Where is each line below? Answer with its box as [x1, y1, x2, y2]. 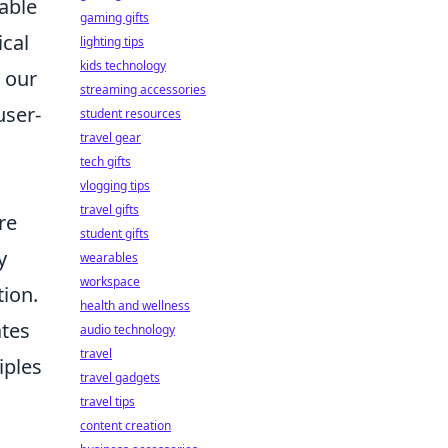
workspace [80, 273, 140, 290]
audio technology [80, 321, 175, 338]
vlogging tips [80, 177, 150, 194]
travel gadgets [80, 369, 160, 386]
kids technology [80, 57, 166, 74]
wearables [80, 249, 138, 266]
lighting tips [80, 33, 144, 50]
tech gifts [80, 153, 131, 170]
